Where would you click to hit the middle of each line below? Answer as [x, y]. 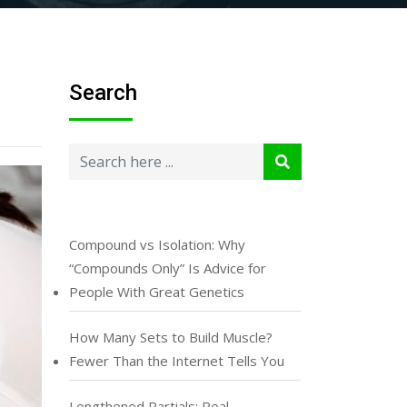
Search [103, 93]
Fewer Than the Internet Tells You [177, 361]
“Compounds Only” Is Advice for [168, 268]
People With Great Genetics [157, 292]
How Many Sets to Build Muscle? [171, 337]
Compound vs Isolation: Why [157, 244]
